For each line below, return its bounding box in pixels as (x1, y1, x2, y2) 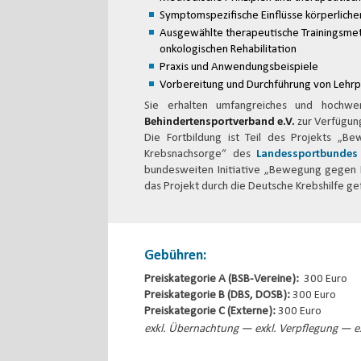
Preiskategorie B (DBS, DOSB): (144, 289, 293, 301)
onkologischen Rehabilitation (160, 44, 297, 56)
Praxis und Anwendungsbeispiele (160, 61, 319, 73)
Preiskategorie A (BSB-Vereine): (144, 273, 302, 285)
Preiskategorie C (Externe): (144, 305, 279, 317)
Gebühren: (144, 248, 207, 263)
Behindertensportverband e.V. (144, 116, 296, 128)
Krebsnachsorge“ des (144, 148, 257, 160)
